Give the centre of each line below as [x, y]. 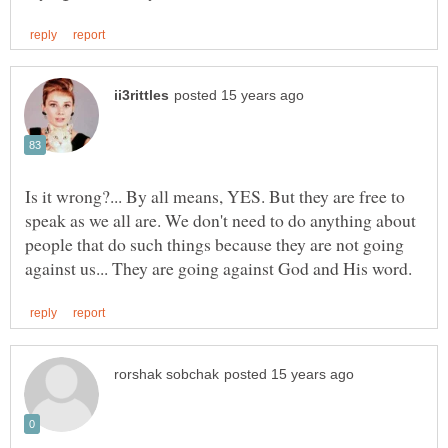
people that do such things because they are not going [214, 244]
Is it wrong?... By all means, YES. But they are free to [215, 196]
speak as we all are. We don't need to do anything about [220, 220]
